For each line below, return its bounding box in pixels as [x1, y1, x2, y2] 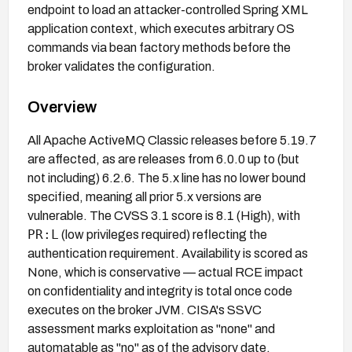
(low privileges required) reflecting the [59, 227, 267, 241]
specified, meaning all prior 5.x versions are [27, 189, 262, 203]
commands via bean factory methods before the [27, 40, 291, 54]
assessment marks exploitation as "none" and [27, 321, 275, 335]
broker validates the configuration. [27, 59, 215, 73]
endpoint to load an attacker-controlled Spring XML [27, 2, 308, 16]
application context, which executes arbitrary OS [27, 21, 295, 35]
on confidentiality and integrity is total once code [27, 284, 292, 298]
